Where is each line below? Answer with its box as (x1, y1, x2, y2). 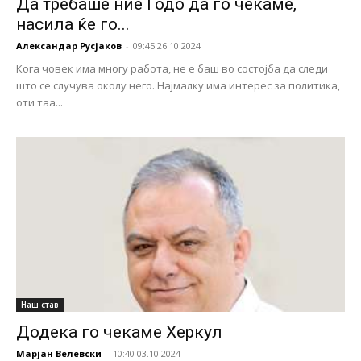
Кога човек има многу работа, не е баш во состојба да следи (16, 60, 328, 76)
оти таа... (16, 94, 63, 110)
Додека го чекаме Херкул (16, 322, 222, 342)
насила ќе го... (16, 14, 130, 34)
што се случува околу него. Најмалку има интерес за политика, (16, 77, 340, 93)
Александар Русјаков (16, 39, 122, 52)
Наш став (21, 299, 59, 311)
